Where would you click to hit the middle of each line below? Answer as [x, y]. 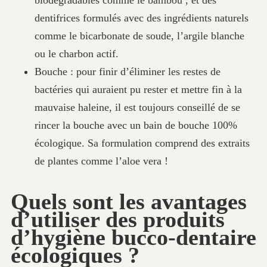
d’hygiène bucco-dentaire [133, 237]
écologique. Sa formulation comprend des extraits [142, 143]
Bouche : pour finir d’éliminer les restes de [127, 71]
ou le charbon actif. [76, 53]
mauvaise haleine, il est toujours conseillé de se [137, 107]
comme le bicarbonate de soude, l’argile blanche [139, 35]
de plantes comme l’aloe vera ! [101, 161]
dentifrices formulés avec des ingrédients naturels [141, 18]
